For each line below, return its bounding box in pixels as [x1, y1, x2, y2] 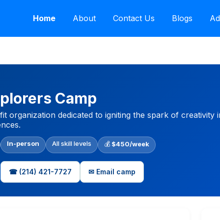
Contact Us [112, 13, 155, 24]
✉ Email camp [88, 167, 136, 176]
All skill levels [52, 139, 91, 147]
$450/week [111, 139, 149, 148]
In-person [7, 139, 39, 147]
